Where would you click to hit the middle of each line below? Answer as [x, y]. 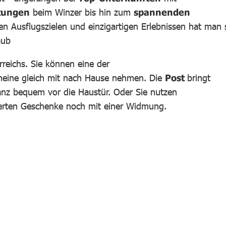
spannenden [162, 12]
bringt [199, 77]
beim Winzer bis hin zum [82, 12]
